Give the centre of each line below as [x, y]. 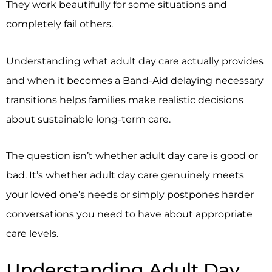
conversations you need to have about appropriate [129, 214]
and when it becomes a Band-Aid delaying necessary [135, 80]
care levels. [32, 233]
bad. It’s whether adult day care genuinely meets [125, 175]
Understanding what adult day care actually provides [135, 60]
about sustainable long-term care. [88, 119]
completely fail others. [59, 23]
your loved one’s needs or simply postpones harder [130, 195]
